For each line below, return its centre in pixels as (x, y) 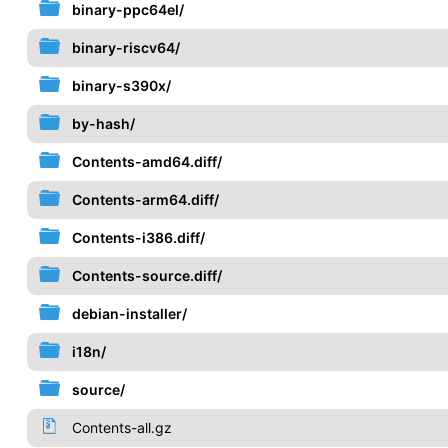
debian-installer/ (129, 313)
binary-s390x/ (121, 85)
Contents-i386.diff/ (138, 237)
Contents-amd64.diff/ (146, 161)
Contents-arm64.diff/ (145, 199)
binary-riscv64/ (125, 47)
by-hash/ (103, 123)
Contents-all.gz (121, 427)
